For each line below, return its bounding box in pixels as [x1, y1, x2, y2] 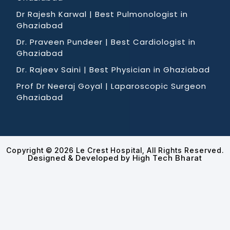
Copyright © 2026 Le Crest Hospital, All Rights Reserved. [6, 145, 224, 155]
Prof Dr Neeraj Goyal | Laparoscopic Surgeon [16, 80, 206, 91]
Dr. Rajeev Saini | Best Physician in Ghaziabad [16, 64, 210, 75]
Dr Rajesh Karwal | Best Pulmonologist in [16, 8, 188, 20]
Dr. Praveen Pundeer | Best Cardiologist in [16, 36, 196, 47]
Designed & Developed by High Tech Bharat [28, 152, 202, 163]
